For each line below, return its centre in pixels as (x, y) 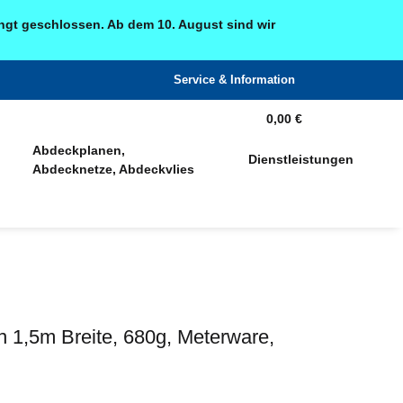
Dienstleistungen (300, 160)
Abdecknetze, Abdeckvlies (113, 169)
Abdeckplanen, (78, 150)
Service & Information (234, 80)
